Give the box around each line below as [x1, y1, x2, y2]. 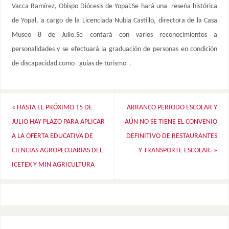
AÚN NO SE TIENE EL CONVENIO [125, 118, 218, 126]
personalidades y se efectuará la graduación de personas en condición [11, 45, 218, 54]
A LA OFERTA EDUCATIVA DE [11, 132, 93, 140]
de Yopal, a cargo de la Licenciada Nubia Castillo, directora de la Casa [11, 17, 218, 25]
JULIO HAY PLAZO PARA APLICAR [11, 118, 105, 126]
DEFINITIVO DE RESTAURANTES [126, 132, 218, 140]
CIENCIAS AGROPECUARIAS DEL [11, 146, 103, 154]
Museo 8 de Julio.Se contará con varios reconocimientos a [11, 31, 218, 39]
